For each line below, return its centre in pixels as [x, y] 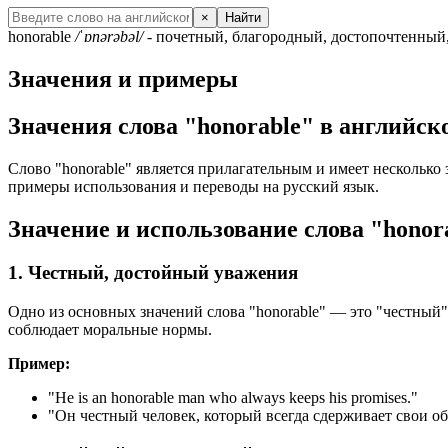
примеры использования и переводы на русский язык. [193, 186]
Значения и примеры [123, 78]
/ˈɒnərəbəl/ [109, 36]
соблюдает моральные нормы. [110, 330]
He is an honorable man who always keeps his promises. [233, 398]
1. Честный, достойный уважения [153, 273]
